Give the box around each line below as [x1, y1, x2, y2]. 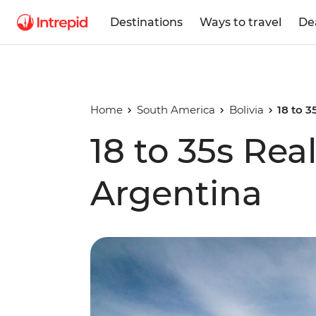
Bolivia [229, 103, 264, 116]
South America [136, 103, 215, 116]
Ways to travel [200, 15, 281, 29]
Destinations [110, 15, 183, 29]
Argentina [90, 173, 262, 214]
